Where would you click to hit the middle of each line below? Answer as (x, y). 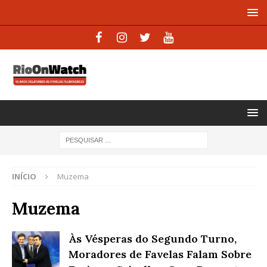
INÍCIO (24, 176)
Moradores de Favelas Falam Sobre (160, 254)
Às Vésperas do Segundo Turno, (153, 238)
